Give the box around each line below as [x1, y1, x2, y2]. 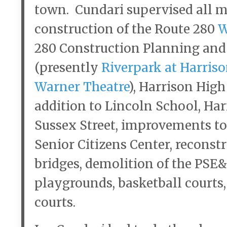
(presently [34, 60, 101, 76]
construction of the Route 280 [34, 21, 218, 37]
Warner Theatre [34, 79, 129, 95]
